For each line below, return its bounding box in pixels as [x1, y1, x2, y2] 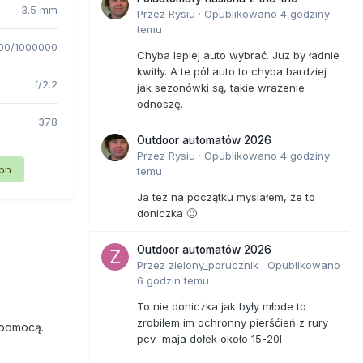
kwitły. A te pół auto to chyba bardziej [137, 64, 327, 78]
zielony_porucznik [169, 258, 258, 271]
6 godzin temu [137, 273, 209, 287]
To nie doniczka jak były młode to [137, 299, 306, 313]
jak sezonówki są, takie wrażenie [137, 80, 305, 94]
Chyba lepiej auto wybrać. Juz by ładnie [137, 48, 340, 62]
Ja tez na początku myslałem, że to [137, 190, 315, 203]
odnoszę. [137, 96, 183, 110]
